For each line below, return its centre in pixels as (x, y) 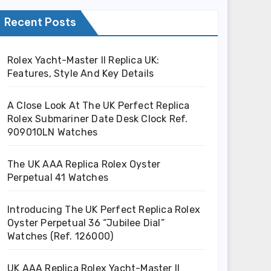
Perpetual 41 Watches (58, 178)
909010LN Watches (53, 132)
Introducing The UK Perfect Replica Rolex (104, 210)
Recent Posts (40, 22)
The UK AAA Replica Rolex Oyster (84, 164)
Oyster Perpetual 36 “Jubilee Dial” (86, 223)
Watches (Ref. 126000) (60, 236)
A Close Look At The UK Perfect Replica (99, 106)
